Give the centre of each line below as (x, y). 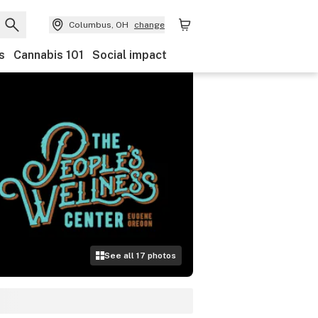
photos (161, 256)
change (149, 25)
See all (120, 256)
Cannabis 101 (49, 55)
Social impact (130, 55)
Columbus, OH (99, 25)
